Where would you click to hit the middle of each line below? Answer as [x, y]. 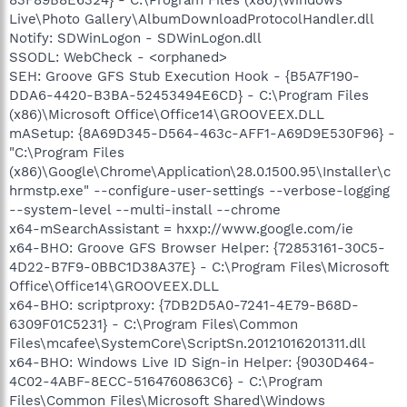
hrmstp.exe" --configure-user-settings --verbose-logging [199, 190]
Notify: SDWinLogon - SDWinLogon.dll [135, 38]
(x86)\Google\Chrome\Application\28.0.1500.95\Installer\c [200, 171]
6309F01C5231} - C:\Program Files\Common [154, 324]
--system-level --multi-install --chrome [145, 209]
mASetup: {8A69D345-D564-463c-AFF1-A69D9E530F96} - [202, 133]
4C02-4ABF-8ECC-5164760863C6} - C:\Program [166, 381]
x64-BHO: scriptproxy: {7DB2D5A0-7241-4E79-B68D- [184, 305]
